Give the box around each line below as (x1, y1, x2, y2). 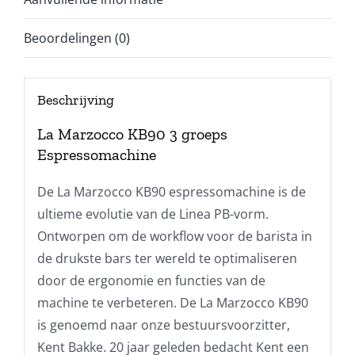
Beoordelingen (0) (24, 29, 130, 48)
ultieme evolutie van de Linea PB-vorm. (36, 204, 269, 223)
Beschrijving (36, 90, 114, 109)
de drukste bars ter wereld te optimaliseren (36, 249, 297, 267)
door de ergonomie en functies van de (36, 271, 265, 289)
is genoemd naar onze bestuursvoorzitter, (36, 315, 290, 334)
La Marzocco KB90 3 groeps (36, 124, 227, 143)
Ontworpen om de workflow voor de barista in (36, 227, 312, 245)
